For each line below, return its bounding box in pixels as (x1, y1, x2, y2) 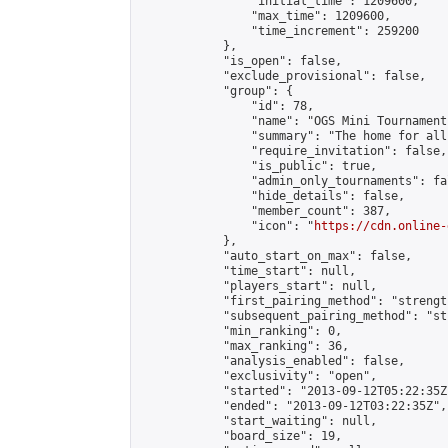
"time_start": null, (139, 264, 356, 278)
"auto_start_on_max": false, (139, 249, 412, 263)
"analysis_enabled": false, (139, 354, 405, 368)
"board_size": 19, (139, 429, 342, 443)
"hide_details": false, (139, 189, 405, 203)
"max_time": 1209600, (139, 9, 391, 23)
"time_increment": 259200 (139, 24, 419, 38)
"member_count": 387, (139, 204, 391, 218)
